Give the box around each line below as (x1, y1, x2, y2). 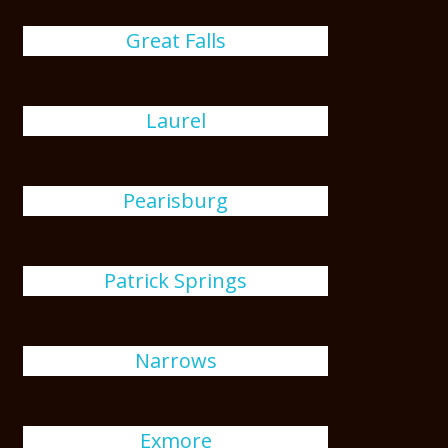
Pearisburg (123, 187, 229, 214)
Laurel (145, 107, 206, 134)
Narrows (134, 347, 217, 374)
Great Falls (125, 27, 226, 54)
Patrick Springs (104, 267, 248, 294)
